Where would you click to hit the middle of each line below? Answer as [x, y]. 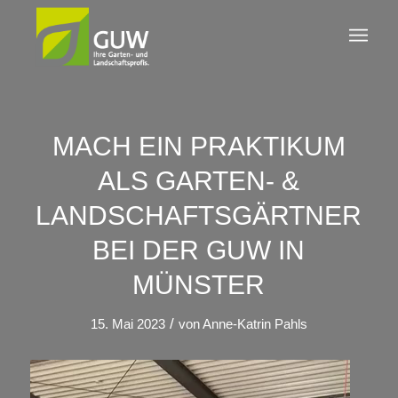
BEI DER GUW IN [199, 250]
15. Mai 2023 [127, 324]
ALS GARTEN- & [199, 181]
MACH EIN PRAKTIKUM [199, 146]
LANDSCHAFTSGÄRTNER [199, 215]
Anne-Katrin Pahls [255, 324]
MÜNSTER [199, 285]
